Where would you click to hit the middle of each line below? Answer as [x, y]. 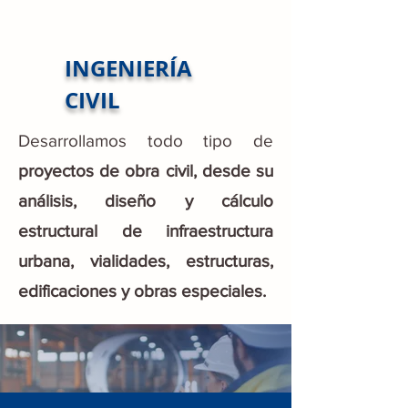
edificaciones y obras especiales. [142, 291]
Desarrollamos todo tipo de [146, 141]
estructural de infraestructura [146, 231]
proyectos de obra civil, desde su [146, 171]
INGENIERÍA [128, 68]
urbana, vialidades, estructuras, [146, 261]
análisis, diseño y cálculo [146, 201]
